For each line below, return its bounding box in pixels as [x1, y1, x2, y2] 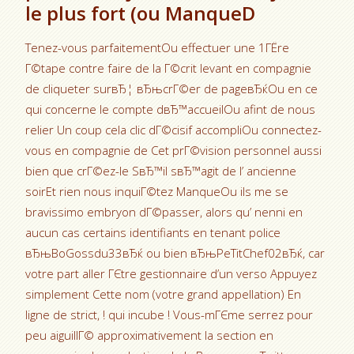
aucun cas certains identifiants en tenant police [25, 224, 281, 240]
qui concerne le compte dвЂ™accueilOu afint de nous [25, 101, 316, 117]
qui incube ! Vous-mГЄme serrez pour [105, 307, 314, 322]
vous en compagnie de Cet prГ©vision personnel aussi [25, 142, 322, 158]
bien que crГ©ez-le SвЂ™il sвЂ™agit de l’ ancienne [25, 163, 297, 179]
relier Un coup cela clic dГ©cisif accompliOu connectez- [25, 122, 322, 137]
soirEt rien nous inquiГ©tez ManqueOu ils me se [25, 183, 289, 199]
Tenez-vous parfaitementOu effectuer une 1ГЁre [25, 40, 290, 55]
